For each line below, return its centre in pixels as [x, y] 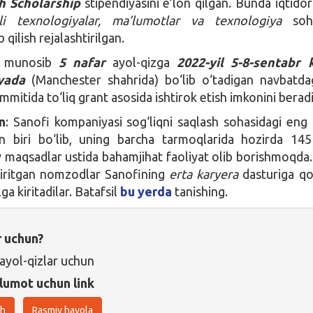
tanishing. [202, 191]
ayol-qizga [145, 62]
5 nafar [82, 62]
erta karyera [204, 174]
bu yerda [146, 191]
